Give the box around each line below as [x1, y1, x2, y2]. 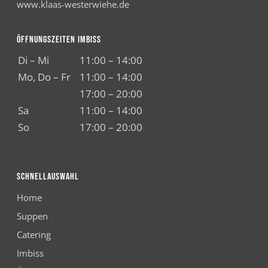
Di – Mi [18, 53, 49, 67]
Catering [17, 229, 51, 240]
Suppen [17, 210, 48, 222]
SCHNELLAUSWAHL [17, 171, 79, 182]
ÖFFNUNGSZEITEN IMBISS [17, 34, 101, 45]
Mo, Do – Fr [18, 70, 71, 84]
